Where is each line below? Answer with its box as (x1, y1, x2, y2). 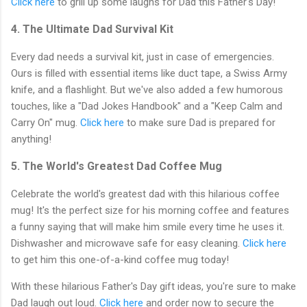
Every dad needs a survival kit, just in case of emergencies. (11, 50, 274, 63)
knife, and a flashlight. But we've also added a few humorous (11, 83, 283, 96)
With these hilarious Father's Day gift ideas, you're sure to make (11, 280, 296, 293)
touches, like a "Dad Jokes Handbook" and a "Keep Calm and (11, 99, 282, 112)
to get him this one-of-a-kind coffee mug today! (11, 253, 229, 266)
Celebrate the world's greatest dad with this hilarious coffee (11, 187, 280, 200)
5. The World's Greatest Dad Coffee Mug (11, 159, 222, 173)
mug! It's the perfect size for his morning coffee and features (11, 204, 289, 217)
